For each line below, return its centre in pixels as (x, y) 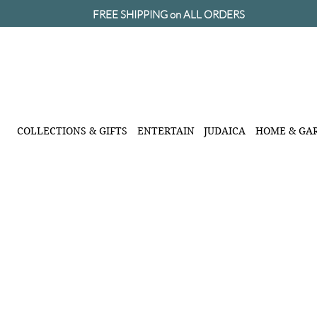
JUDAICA (225, 131)
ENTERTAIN (166, 131)
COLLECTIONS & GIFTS (73, 131)
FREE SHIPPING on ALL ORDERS (168, 15)
